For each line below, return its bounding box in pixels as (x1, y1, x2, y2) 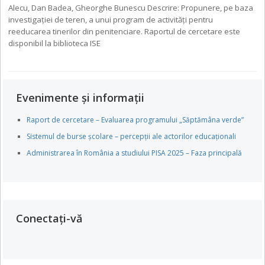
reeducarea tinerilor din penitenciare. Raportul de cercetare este (8, 25, 241, 37)
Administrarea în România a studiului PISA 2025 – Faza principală (27, 148, 243, 159)
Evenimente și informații (16, 91, 145, 105)
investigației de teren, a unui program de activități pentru (8, 14, 214, 25)
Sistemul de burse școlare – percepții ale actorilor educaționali (27, 131, 237, 142)
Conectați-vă (16, 211, 83, 226)
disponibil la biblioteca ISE (8, 37, 101, 49)
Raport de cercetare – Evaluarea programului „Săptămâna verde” (27, 115, 244, 125)
